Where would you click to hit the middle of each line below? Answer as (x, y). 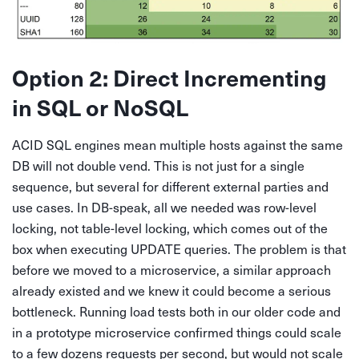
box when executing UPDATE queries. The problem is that (179, 249)
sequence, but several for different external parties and (170, 187)
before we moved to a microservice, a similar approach (171, 270)
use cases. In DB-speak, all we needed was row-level (164, 208)
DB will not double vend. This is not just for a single (158, 166)
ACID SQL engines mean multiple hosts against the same (177, 145)
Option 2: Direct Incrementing (169, 78)
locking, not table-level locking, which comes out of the (170, 228)
